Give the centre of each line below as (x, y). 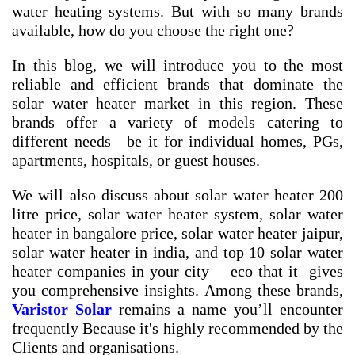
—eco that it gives (279, 271)
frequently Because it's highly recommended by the (177, 328)
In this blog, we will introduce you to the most (177, 65)
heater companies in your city (113, 271)
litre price (45, 214)
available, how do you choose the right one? (153, 31)
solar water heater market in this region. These (177, 103)
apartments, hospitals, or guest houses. (136, 160)
